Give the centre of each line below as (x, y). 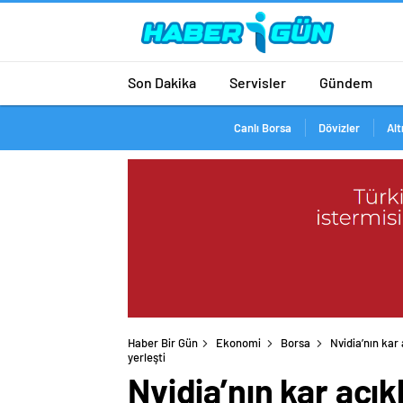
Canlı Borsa (262, 128)
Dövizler (339, 128)
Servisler (258, 82)
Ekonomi (238, 343)
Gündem (346, 82)
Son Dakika (162, 82)
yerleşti (147, 358)
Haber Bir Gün (163, 343)
